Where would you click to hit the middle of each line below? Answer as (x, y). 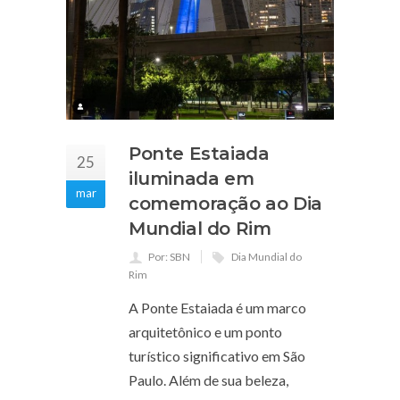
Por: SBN (169, 256)
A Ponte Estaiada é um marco (217, 307)
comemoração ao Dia (225, 203)
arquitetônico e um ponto (205, 331)
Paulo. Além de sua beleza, (208, 379)
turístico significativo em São (217, 355)
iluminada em (192, 178)
